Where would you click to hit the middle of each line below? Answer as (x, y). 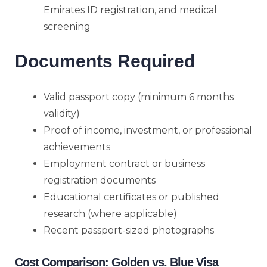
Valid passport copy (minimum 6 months (139, 97)
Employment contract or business (124, 163)
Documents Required (105, 61)
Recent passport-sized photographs (129, 230)
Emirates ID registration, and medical (130, 10)
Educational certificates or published (131, 197)
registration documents (100, 180)
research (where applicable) (110, 213)
